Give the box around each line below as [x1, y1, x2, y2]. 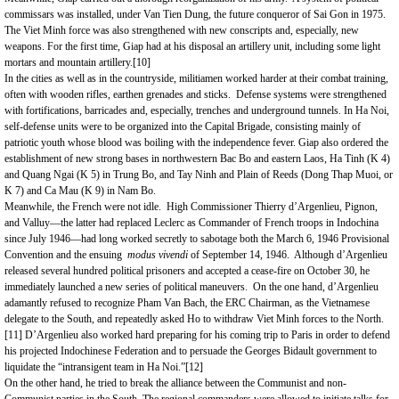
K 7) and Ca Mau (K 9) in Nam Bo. [4, 184, 156, 197]
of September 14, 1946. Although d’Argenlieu [188, 248, 387, 261]
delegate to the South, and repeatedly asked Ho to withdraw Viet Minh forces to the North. [4, 313, 384, 325]
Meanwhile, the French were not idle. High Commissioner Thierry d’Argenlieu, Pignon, [4, 200, 378, 213]
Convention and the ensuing [4, 248, 127, 261]
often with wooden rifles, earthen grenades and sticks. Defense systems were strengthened [4, 88, 387, 101]
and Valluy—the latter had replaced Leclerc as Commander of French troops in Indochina [4, 216, 379, 229]
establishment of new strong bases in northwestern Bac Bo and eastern [4, 152, 304, 165]
